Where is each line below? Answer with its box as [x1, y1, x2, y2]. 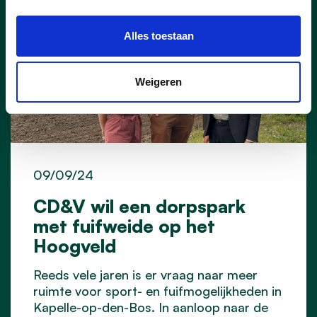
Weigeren [135, 76, 182, 88]
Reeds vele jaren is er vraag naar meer [33, 266, 258, 282]
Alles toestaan [123, 29, 194, 42]
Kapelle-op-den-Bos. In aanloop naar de [33, 299, 268, 315]
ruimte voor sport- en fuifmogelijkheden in [33, 282, 282, 299]
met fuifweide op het [33, 214, 215, 237]
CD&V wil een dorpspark [33, 194, 246, 217]
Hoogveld [33, 234, 116, 257]
